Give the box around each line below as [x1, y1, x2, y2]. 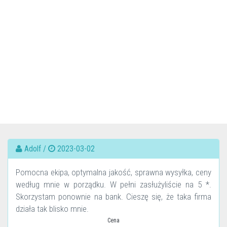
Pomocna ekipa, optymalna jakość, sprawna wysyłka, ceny [16, 167, 211, 177]
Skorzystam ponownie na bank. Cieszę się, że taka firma [16, 192, 211, 202]
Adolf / [22, 144, 48, 154]
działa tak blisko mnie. [16, 204, 89, 214]
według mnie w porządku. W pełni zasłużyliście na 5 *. [16, 179, 211, 190]
